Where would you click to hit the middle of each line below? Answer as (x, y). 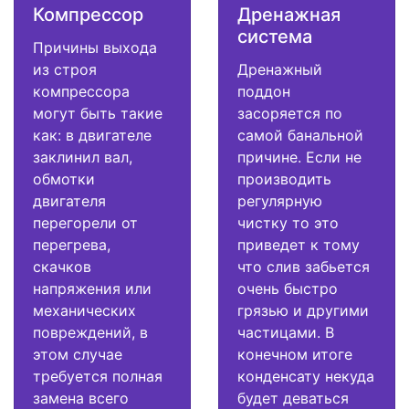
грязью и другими (303, 311)
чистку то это (288, 223)
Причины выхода (95, 48)
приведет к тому (299, 245)
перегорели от (85, 223)
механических (84, 311)
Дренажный (280, 70)
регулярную (280, 201)
